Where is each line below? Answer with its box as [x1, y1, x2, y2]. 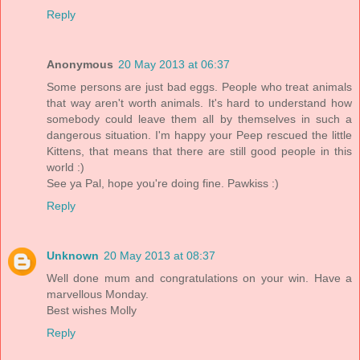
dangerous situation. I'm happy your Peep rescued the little [47, 129, 352, 142]
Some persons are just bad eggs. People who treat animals [47, 80, 352, 94]
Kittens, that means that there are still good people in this [47, 145, 352, 158]
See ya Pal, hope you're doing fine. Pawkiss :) [47, 177, 279, 190]
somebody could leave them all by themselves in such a [47, 112, 352, 126]
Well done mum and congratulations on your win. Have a [47, 272, 352, 285]
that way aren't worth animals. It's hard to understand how [47, 96, 352, 110]
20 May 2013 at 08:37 [104, 249, 215, 263]
